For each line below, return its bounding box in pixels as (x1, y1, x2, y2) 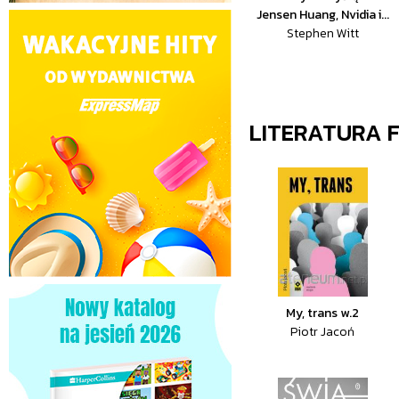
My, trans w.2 (286, 304, 360, 322)
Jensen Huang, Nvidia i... (256, 5, 389, 24)
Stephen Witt (286, 24, 359, 43)
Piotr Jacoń (290, 322, 355, 341)
